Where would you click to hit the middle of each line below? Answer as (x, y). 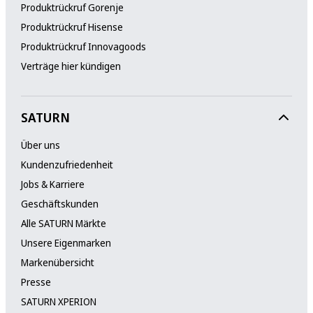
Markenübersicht (57, 262)
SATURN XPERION (58, 301)
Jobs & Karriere (52, 184)
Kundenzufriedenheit (67, 164)
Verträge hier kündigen (71, 66)
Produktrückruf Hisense (72, 27)
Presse (36, 282)
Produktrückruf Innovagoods (83, 46)
